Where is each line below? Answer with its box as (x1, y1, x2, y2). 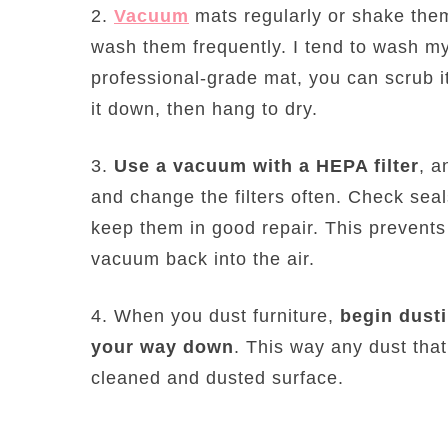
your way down (91, 336, 234, 357)
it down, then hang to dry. (91, 98, 318, 119)
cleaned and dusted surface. (91, 367, 344, 388)
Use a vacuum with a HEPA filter (114, 155, 419, 176)
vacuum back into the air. (91, 248, 315, 269)
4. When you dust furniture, (91, 305, 340, 326)
